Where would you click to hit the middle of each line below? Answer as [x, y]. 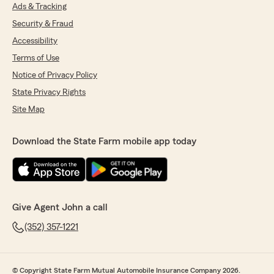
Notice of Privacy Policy [55, 76]
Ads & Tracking [39, 7]
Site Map [28, 110]
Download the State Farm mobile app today [104, 142]
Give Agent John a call [60, 208]
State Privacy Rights [49, 93]
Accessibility [35, 41]
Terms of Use [36, 58]
